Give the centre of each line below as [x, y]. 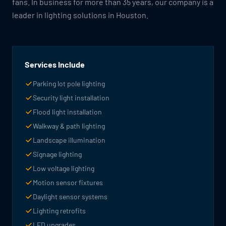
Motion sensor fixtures [68, 182]
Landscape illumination [69, 140]
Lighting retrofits [59, 211]
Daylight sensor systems [70, 196]
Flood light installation [67, 112]
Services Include [55, 64]
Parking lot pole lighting [69, 83]
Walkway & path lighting [69, 126]
